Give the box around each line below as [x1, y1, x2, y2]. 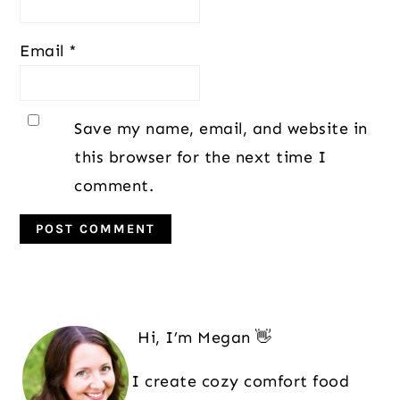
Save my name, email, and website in [74, 119, 368, 139]
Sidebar [19, 322, 118, 349]
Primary [19, 297, 122, 324]
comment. [74, 176, 154, 196]
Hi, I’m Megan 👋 [137, 328, 272, 348]
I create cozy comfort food [131, 371, 350, 392]
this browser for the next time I [74, 147, 327, 168]
